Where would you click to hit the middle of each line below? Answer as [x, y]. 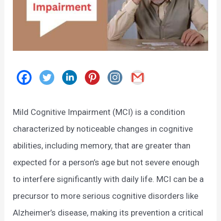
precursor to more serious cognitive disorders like [106, 196]
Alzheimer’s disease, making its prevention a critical [108, 213]
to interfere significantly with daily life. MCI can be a [109, 179]
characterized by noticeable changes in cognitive [103, 129]
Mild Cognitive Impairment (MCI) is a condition [99, 112]
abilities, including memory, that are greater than [102, 146]
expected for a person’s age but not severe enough [106, 163]
